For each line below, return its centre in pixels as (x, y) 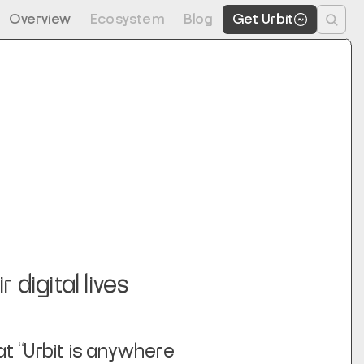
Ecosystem (127, 19)
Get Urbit (263, 19)
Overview (40, 19)
